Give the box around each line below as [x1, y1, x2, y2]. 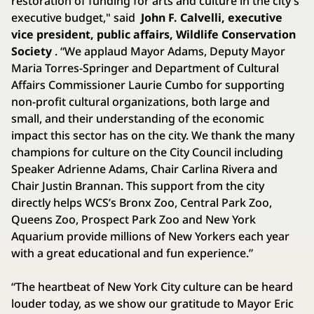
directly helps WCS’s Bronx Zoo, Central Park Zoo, [11, 194, 272, 210]
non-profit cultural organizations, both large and [11, 93, 270, 109]
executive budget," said [11, 9, 138, 25]
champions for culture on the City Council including [11, 144, 283, 160]
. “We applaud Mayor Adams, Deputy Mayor [52, 43, 285, 59]
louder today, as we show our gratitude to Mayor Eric [11, 295, 294, 311]
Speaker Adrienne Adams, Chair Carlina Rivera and [11, 161, 278, 177]
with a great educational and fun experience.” [11, 245, 253, 261]
